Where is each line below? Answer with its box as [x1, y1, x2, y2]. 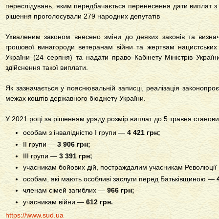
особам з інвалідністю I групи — [23, 129, 126, 137]
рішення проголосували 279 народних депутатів [5, 12, 160, 21]
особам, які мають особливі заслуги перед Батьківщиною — [23, 175, 215, 183]
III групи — [23, 152, 58, 160]
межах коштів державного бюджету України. [5, 94, 146, 103]
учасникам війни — [23, 198, 87, 206]
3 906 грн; [57, 140, 91, 149]
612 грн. [86, 198, 113, 206]
